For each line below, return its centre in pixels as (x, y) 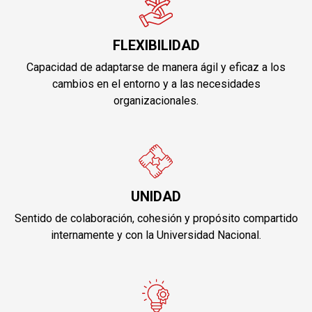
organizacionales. (156, 100)
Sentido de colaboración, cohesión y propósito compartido (156, 218)
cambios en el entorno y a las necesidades (156, 84)
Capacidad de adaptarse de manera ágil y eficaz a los (156, 67)
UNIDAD (156, 196)
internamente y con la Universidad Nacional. (156, 235)
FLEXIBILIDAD (156, 45)
